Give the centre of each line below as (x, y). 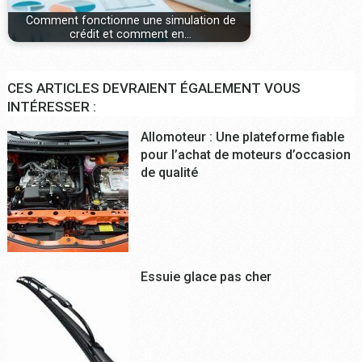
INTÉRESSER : (51, 107)
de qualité (169, 173)
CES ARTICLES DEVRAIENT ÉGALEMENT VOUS (154, 88)
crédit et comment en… (131, 34)
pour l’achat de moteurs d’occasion (245, 155)
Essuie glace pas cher (206, 277)
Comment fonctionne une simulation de (130, 20)
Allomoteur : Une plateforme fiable (242, 137)
